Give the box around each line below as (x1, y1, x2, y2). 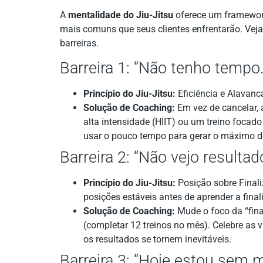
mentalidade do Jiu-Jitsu (68, 9, 173, 21)
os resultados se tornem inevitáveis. (83, 234, 231, 245)
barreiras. (60, 37, 99, 49)
